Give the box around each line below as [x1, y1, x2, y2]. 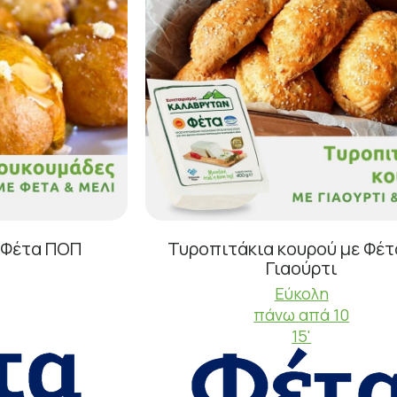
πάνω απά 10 [253, 304, 350, 326]
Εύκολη [274, 283, 329, 305]
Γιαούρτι [265, 256, 338, 281]
